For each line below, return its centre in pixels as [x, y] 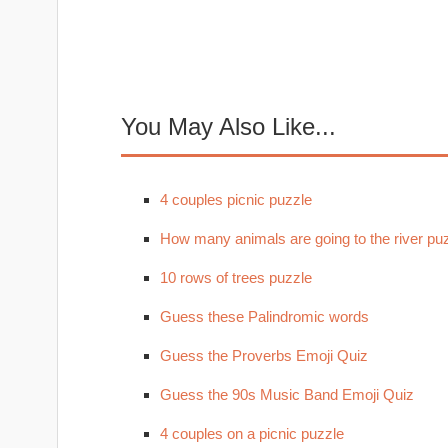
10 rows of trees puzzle [235, 277]
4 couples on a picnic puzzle [251, 433]
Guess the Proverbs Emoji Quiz [263, 355]
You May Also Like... [228, 126]
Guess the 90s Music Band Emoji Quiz [286, 394]
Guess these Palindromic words [264, 316]
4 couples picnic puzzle [235, 199]
